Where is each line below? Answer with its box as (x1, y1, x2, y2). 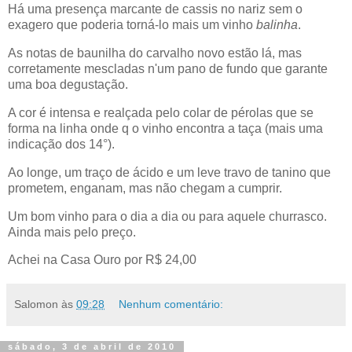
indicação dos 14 (8, 137, 103, 151)
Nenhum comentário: (119, 298, 224, 311)
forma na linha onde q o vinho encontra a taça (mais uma (8, 121, 323, 135)
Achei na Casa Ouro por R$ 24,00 (8, 253, 196, 267)
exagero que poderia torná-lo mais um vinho (8, 18, 256, 32)
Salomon (14, 298, 58, 311)
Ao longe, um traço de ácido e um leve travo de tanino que (8, 165, 331, 179)
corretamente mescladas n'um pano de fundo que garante (8, 62, 328, 76)
